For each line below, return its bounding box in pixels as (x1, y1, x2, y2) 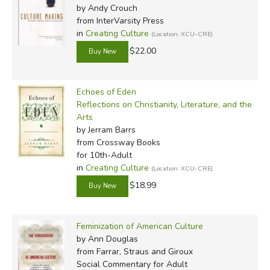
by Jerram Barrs (76, 124, 136, 136)
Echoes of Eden (76, 86, 136, 98)
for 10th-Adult (76, 149, 132, 161)
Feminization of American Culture (76, 220, 203, 232)
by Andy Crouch (76, 2, 137, 14)
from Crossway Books (76, 136, 160, 148)
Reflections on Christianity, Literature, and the (76, 98, 252, 110)
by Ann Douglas (76, 233, 138, 245)
